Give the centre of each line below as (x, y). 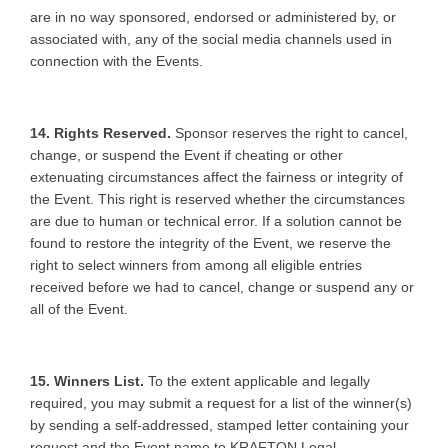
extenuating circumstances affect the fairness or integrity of (216, 176)
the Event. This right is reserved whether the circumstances (217, 198)
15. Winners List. (89, 380)
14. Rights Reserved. (102, 132)
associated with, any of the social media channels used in (211, 38)
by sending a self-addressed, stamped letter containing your (219, 424)
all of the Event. (81, 308)
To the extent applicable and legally (259, 380)
